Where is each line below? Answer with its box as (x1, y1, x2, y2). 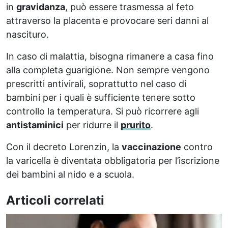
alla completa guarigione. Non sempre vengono (6, 64, 210, 75)
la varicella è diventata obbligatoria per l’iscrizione (6, 155, 219, 166)
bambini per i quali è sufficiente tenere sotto (6, 92, 195, 103)
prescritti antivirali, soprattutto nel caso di (6, 78, 186, 89)
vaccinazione (122, 141, 181, 152)
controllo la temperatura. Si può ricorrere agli (6, 105, 199, 117)
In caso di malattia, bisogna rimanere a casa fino (6, 50, 214, 62)
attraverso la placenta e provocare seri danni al (6, 15, 209, 26)
